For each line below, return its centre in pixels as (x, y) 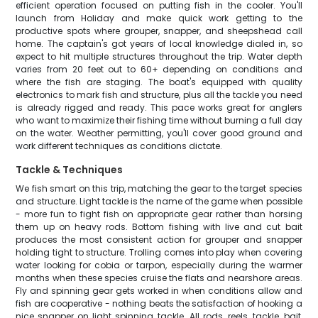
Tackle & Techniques (70, 170)
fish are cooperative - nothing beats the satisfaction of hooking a (159, 303)
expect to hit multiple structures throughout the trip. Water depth (159, 56)
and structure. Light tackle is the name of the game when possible (159, 201)
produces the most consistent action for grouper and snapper (159, 240)
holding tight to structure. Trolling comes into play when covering (159, 252)
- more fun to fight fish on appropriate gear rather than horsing (159, 214)
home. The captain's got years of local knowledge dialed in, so (159, 44)
